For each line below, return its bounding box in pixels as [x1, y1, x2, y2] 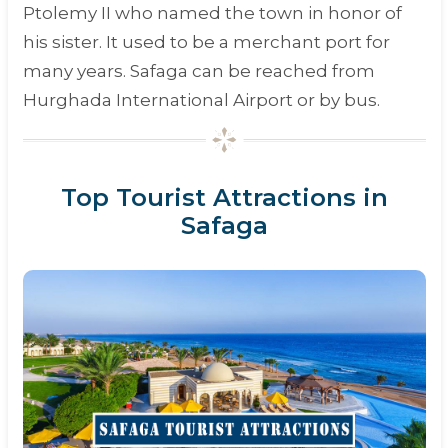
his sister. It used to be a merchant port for [22, 31, 390, 52]
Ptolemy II [22, 2, 111, 23]
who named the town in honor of [110, 2, 402, 23]
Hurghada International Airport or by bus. [22, 89, 380, 110]
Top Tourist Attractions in [60, 182, 388, 212]
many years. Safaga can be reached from [22, 60, 375, 81]
